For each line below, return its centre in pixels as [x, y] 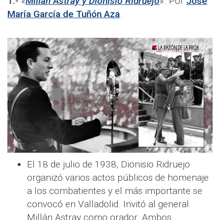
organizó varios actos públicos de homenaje [118, 178]
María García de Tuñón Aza [64, 14]
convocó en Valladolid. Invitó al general [108, 204]
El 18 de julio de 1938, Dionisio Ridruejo [109, 165]
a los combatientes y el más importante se [115, 191]
